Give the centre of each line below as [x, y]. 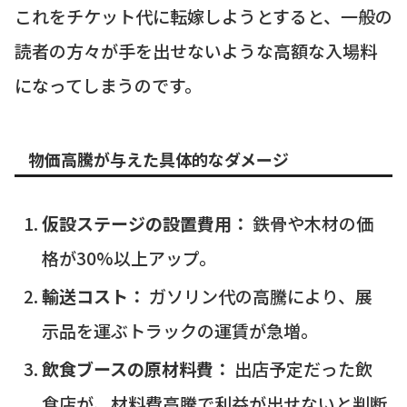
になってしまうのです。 [108, 84]
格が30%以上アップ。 [129, 258]
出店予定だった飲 [301, 368]
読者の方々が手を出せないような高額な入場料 [196, 50]
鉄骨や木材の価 [311, 223]
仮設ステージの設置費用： [145, 223]
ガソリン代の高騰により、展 [258, 296]
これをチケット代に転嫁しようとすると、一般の [203, 15]
